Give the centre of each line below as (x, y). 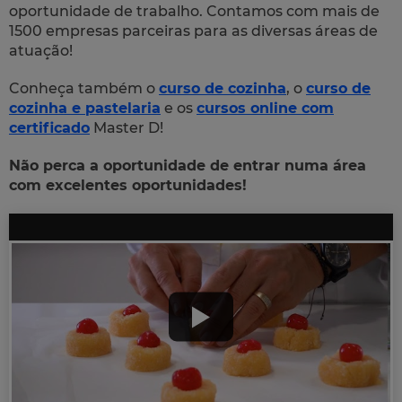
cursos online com (265, 108)
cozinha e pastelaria (85, 108)
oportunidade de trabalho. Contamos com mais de (194, 11)
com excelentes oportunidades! (128, 185)
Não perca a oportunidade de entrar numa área (188, 165)
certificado (49, 127)
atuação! (41, 50)
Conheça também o (84, 88)
